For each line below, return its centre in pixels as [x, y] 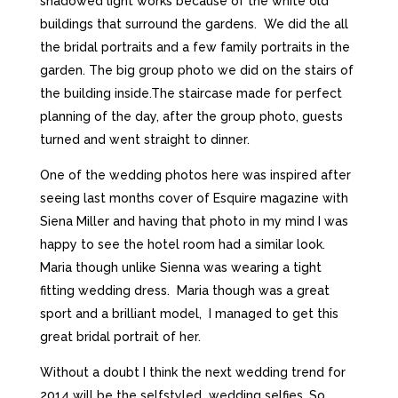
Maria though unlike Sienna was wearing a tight [180, 267]
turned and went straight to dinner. [144, 139]
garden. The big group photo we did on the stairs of [196, 70]
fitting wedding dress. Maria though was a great [184, 291]
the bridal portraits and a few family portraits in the [195, 47]
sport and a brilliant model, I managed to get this [189, 314]
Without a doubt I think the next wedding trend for [192, 372]
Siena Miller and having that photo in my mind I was [194, 221]
